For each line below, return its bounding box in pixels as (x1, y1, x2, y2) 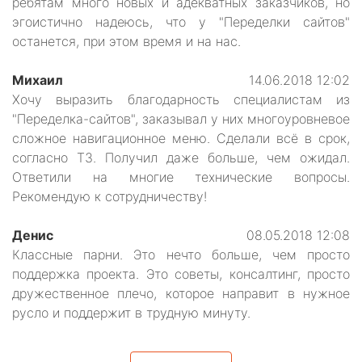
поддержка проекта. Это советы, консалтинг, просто (12, 265, 350, 282)
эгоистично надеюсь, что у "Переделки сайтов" (12, 13, 350, 30)
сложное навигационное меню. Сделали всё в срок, (12, 129, 350, 146)
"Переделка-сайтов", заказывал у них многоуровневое (12, 110, 350, 127)
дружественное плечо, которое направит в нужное (12, 284, 350, 301)
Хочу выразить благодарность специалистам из (12, 90, 350, 107)
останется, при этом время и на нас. (12, 32, 241, 49)
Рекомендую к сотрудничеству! (12, 187, 207, 204)
